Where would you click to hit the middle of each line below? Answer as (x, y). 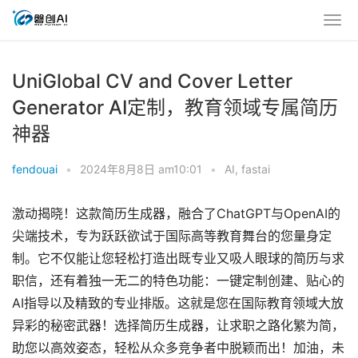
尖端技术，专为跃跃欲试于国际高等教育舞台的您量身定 (172, 236)
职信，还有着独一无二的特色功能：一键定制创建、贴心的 (178, 281)
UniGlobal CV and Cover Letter (152, 81)
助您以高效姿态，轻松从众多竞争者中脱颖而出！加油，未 (178, 348)
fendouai (35, 169)
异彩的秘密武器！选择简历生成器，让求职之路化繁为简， (178, 326)
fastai (256, 169)
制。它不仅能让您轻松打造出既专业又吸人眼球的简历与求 (178, 259)
